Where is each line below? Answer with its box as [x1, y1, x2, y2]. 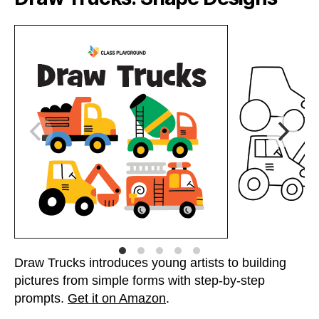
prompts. [14, 291, 68, 305]
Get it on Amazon [68, 291, 166, 305]
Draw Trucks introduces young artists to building [14, 256, 286, 270]
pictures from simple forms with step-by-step [14, 273, 265, 288]
